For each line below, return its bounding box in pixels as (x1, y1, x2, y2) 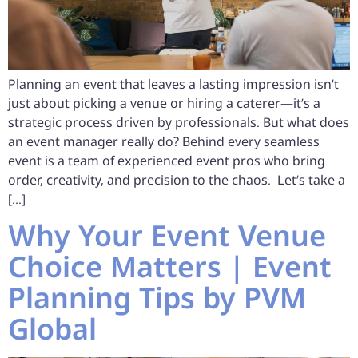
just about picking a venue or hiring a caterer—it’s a (8, 93, 320, 112)
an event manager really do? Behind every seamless (8, 132, 320, 150)
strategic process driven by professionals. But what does (8, 113, 349, 131)
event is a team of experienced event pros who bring (8, 151, 325, 169)
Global (8, 309, 105, 349)
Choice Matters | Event (8, 247, 332, 287)
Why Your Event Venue (8, 216, 326, 256)
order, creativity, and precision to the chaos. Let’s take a (8, 170, 345, 189)
